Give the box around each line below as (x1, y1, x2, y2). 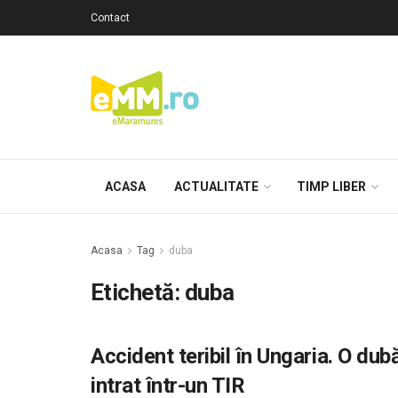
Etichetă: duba (91, 279, 235, 306)
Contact (91, 12, 130, 24)
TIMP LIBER (297, 179, 366, 194)
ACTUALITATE (174, 179, 259, 194)
